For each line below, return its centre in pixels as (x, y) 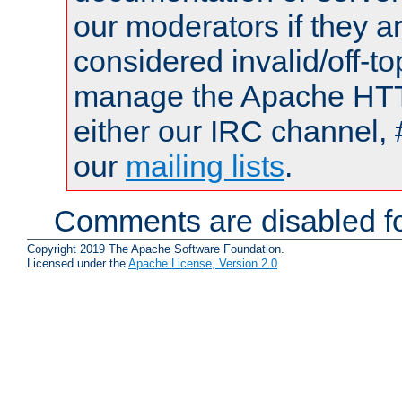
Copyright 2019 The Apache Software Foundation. (156, 249)
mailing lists (205, 166)
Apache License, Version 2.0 (203, 263)
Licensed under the (78, 263)
